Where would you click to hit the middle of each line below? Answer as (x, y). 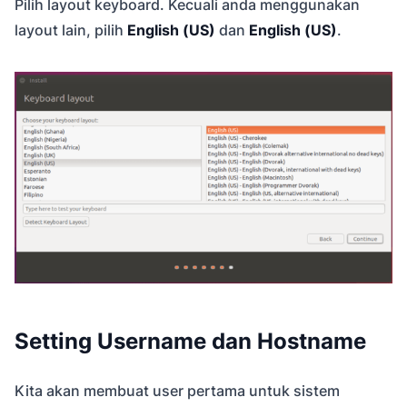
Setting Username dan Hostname (190, 342)
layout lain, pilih (71, 30)
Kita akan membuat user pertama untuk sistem (177, 391)
